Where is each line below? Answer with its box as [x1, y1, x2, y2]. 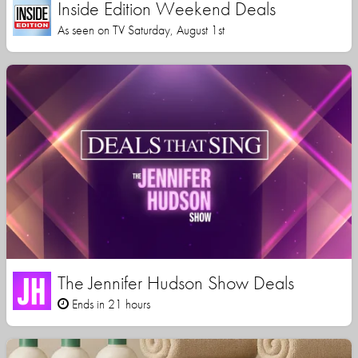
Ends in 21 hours [69, 296, 150, 313]
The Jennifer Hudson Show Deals [58, 270, 294, 296]
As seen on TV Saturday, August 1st [58, 22, 225, 39]
